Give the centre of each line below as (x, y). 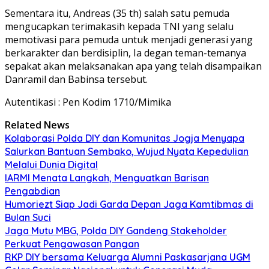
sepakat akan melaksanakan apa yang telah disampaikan (133, 66)
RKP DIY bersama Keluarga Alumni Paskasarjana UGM (128, 257)
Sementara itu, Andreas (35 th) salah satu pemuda (117, 13)
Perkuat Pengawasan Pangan (72, 243)
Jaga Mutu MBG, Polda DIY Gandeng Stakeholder (116, 230)
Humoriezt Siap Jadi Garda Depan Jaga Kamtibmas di (129, 204)
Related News (37, 125)
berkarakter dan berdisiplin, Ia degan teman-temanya (125, 53)
